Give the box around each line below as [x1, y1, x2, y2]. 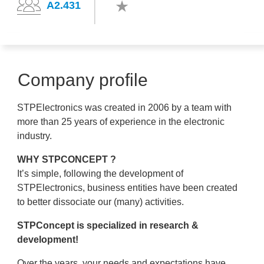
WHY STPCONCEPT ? [17, 154, 116, 164]
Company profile [18, 70, 148, 90]
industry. [17, 131, 52, 141]
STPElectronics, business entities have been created [17, 183, 237, 193]
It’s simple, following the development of [17, 169, 183, 179]
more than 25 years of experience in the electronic [17, 117, 225, 127]
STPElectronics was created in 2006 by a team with [17, 103, 232, 113]
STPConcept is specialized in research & [17, 220, 199, 230]
